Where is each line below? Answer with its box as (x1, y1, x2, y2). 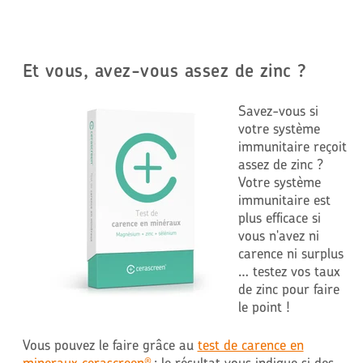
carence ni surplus (237, 244, 344, 262)
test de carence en (197, 336, 304, 353)
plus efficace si (237, 208, 321, 226)
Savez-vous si (237, 101, 318, 119)
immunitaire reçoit (237, 137, 347, 155)
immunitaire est (237, 190, 331, 208)
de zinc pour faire (237, 280, 340, 297)
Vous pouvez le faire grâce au (22, 336, 198, 353)
